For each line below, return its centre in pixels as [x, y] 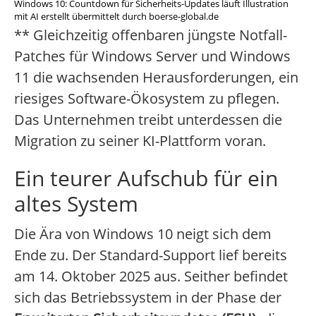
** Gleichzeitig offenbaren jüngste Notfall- [151, 35]
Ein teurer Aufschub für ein [146, 178]
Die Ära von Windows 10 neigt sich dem [143, 234]
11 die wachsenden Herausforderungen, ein [156, 78]
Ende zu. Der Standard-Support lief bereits [151, 255]
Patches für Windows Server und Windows [152, 56]
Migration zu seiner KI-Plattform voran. [140, 141]
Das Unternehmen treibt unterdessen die [148, 120]
